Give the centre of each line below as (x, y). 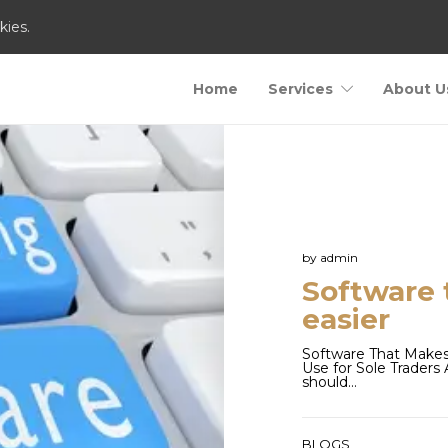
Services (300, 89)
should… (329, 382)
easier (346, 319)
